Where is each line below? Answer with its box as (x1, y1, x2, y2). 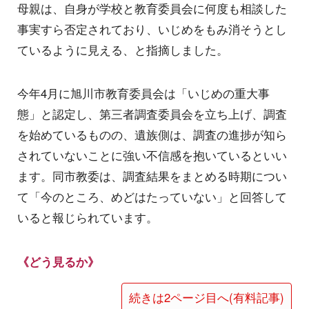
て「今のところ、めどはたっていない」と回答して (17, 188, 287, 206)
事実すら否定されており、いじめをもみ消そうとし (17, 20, 287, 37)
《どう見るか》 (17, 252, 99, 270)
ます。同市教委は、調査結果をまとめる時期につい (17, 168, 287, 185)
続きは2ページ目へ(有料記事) (129, 289, 284, 306)
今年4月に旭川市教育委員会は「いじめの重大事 (17, 85, 270, 102)
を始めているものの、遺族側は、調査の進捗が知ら (17, 126, 287, 143)
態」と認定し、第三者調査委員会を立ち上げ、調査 (17, 106, 287, 123)
